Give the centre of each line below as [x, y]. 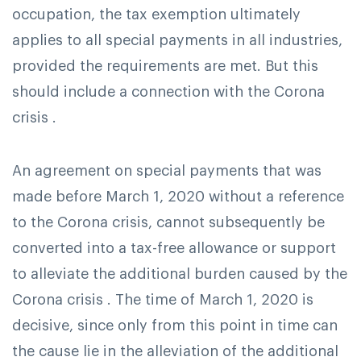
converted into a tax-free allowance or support [174, 248]
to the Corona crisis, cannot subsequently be [168, 222]
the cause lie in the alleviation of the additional [175, 351]
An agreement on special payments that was [167, 170]
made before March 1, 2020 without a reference [178, 196]
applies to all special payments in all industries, [177, 41]
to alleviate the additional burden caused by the [180, 274]
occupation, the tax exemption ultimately [156, 15]
